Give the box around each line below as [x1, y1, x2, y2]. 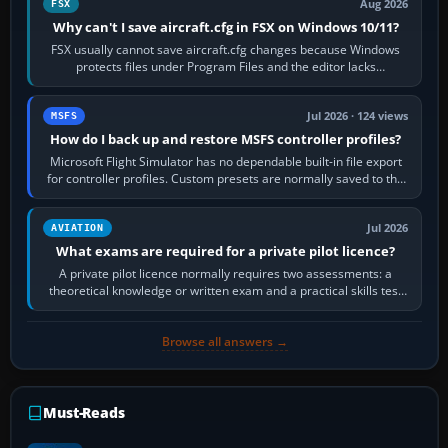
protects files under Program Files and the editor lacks [75, 58, 376, 76]
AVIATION [51, 222, 104, 234]
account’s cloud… [178, 187, 273, 205]
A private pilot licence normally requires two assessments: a [59, 265, 393, 283]
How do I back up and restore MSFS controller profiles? [50, 130, 402, 149]
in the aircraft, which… [164, 299, 287, 317]
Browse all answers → [161, 333, 288, 351]
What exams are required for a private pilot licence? [56, 242, 396, 261]
